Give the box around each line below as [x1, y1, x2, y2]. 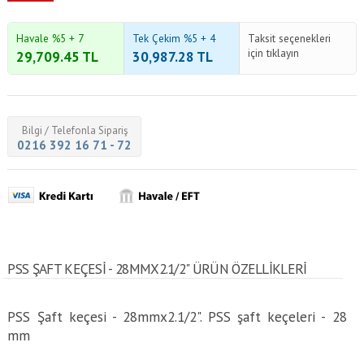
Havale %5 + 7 [16, 31, 84, 45]
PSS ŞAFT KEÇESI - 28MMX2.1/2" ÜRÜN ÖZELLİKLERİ [7, 259, 307, 278]
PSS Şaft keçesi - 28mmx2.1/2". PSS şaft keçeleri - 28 [7, 307, 347, 326]
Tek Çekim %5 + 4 [132, 31, 215, 45]
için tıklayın [248, 45, 300, 60]
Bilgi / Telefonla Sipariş [21, 123, 128, 137]
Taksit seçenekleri [248, 31, 331, 45]
